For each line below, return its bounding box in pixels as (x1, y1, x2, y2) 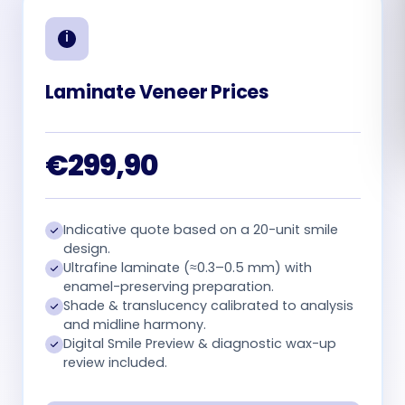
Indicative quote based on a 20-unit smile (62, 220, 338, 239)
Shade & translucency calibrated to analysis (62, 296, 353, 315)
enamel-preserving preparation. (62, 277, 274, 296)
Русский (297, 68, 357, 89)
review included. (62, 353, 167, 372)
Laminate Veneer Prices (44, 78, 269, 105)
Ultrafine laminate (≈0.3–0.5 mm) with (62, 258, 312, 277)
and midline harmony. (62, 315, 206, 334)
